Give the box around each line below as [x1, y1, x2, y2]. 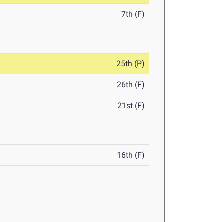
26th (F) [117, 80, 145, 90]
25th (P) [116, 59, 145, 69]
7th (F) [121, 9, 145, 19]
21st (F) [117, 101, 145, 111]
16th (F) [117, 150, 145, 160]
